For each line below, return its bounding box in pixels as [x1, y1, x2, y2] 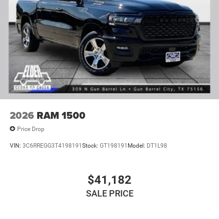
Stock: [82, 142, 100, 150]
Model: [128, 142, 147, 150]
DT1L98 [147, 142, 167, 150]
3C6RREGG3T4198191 [22, 142, 82, 150]
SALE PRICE [86, 188, 133, 198]
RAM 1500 [37, 108, 86, 123]
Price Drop [17, 125, 44, 132]
